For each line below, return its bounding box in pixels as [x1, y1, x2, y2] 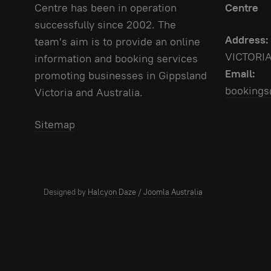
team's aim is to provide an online [34, 34, 200, 49]
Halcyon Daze [88, 186, 136, 197]
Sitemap [34, 117, 75, 132]
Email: [225, 67, 255, 81]
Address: [225, 33, 269, 47]
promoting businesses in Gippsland [34, 68, 207, 83]
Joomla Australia [143, 186, 203, 197]
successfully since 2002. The [34, 18, 176, 32]
